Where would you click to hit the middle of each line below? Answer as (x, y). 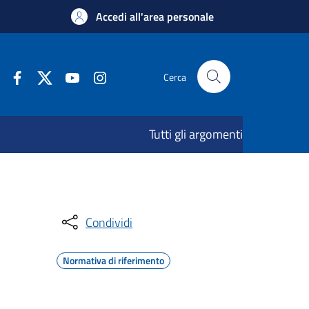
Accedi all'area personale (155, 17)
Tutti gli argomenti (196, 134)
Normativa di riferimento (113, 260)
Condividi (109, 222)
